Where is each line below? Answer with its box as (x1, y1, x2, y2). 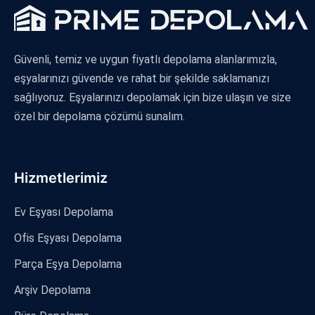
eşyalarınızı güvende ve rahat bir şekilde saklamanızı (14, 71, 269, 85)
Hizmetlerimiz (14, 169, 108, 186)
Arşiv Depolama (14, 283, 91, 297)
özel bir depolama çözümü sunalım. (14, 109, 185, 123)
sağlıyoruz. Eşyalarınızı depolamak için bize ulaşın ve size (14, 90, 291, 104)
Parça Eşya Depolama (14, 257, 122, 271)
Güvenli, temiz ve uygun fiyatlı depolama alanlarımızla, (14, 52, 277, 66)
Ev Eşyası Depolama (14, 205, 113, 219)
